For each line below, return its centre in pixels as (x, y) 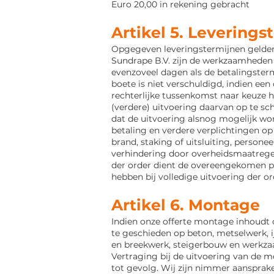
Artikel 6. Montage (186, 205)
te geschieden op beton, (164, 233)
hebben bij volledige (156, 177)
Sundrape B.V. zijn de (157, 61)
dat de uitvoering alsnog (165, 119)
